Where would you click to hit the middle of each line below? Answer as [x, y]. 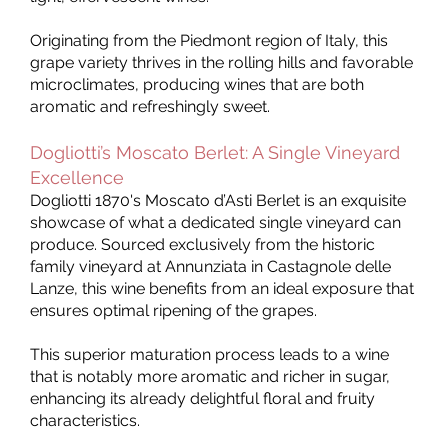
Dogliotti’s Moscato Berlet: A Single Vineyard [215, 152]
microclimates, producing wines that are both [197, 84]
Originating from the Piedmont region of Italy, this [209, 40]
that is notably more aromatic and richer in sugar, [210, 376]
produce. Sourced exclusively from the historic [202, 244]
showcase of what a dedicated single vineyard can [215, 222]
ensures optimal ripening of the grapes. [175, 310]
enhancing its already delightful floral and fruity [202, 398]
